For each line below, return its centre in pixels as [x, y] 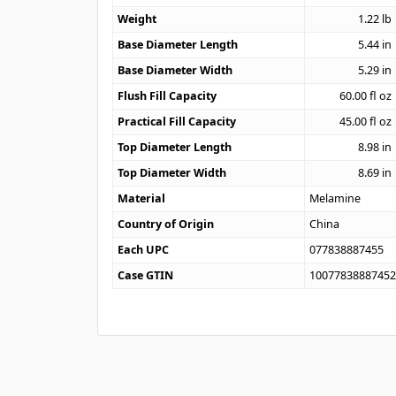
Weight [137, 19]
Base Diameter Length [178, 44]
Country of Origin [166, 224]
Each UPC [144, 249]
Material [142, 198]
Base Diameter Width [175, 70]
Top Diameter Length [175, 147]
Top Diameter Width [172, 172]
